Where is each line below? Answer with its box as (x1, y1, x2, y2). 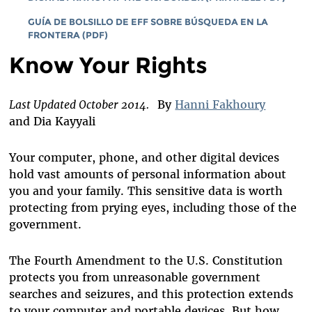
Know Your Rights (9, 52, 208, 79)
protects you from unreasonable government (9, 270, 261, 284)
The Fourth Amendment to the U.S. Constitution (9, 253, 283, 267)
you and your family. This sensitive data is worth (9, 183, 283, 198)
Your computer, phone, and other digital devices (9, 150, 280, 164)
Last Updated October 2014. (9, 97, 158, 111)
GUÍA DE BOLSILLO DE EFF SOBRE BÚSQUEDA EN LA (28, 17, 268, 27)
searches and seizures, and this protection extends (9, 286, 294, 301)
